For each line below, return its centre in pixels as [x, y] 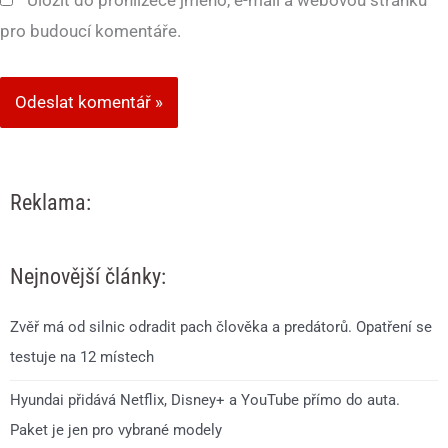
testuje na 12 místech [82, 357]
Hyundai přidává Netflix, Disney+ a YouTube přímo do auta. [205, 400]
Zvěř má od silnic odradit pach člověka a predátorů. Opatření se [221, 327]
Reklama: [50, 202]
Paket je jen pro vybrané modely [116, 430]
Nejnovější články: [88, 277]
